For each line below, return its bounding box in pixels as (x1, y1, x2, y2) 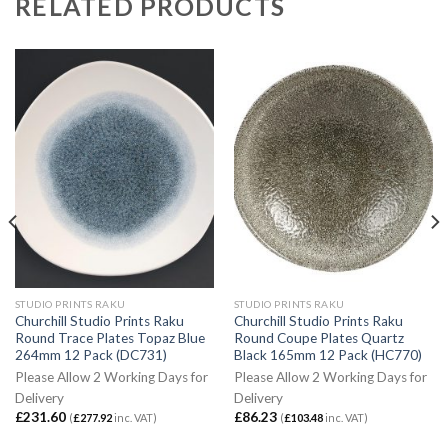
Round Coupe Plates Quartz (233, 329, 404, 346)
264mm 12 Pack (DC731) (14, 346, 167, 363)
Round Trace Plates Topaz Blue (14, 329, 205, 346)
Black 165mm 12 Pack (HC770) (233, 346, 422, 363)
